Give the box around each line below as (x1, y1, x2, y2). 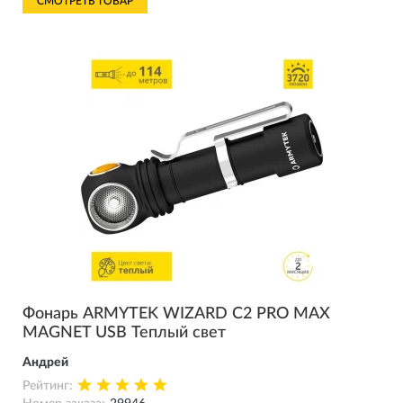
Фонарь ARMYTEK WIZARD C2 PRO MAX (22, 306, 330, 322)
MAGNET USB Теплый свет (22, 325, 226, 341)
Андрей (22, 356, 68, 369)
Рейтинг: (22, 380, 73, 392)
